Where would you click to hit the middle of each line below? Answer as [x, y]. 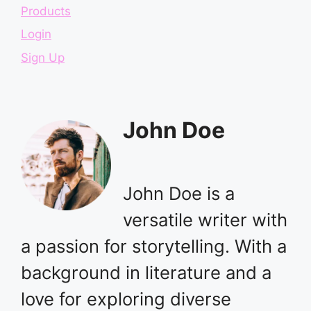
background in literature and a [146, 273]
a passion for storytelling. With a [154, 246]
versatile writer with [205, 220]
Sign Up [43, 57]
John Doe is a [179, 194]
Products [46, 11]
